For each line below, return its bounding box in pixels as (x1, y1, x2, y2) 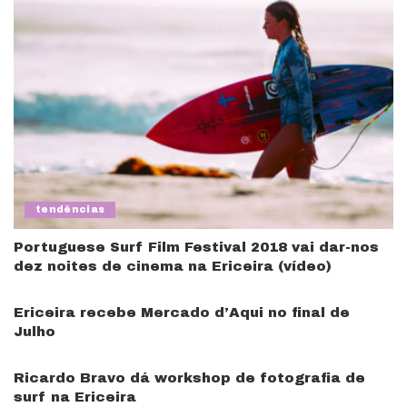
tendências (35, 204, 105, 215)
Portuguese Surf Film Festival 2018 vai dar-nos (14, 240, 379, 255)
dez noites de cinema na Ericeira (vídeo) (14, 259, 332, 274)
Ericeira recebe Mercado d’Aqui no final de (14, 305, 350, 321)
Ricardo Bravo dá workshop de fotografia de (14, 371, 365, 386)
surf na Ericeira (14, 390, 136, 405)
